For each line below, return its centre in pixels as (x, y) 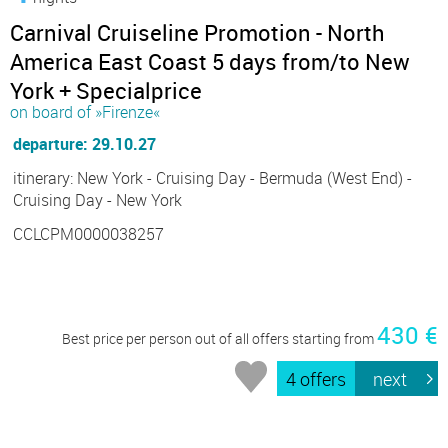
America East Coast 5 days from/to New (210, 62)
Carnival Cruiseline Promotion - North (197, 33)
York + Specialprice (106, 91)
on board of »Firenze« (85, 112)
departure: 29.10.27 (84, 144)
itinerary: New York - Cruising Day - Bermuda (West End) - (212, 178)
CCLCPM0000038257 (88, 234)
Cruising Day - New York (97, 200)
